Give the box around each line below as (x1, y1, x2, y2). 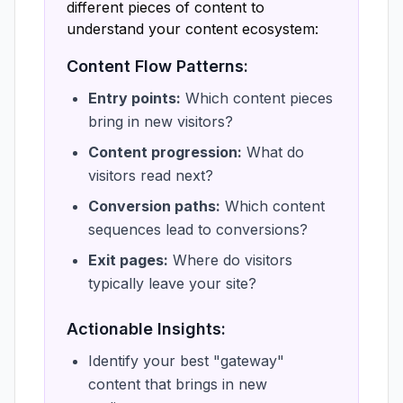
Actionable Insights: (67, 319, 226, 338)
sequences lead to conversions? (88, 220, 308, 238)
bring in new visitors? (88, 112, 233, 130)
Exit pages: (88, 251, 168, 269)
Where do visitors (168, 251, 292, 269)
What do (242, 143, 304, 161)
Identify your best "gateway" (88, 352, 284, 370)
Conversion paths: (88, 197, 220, 215)
